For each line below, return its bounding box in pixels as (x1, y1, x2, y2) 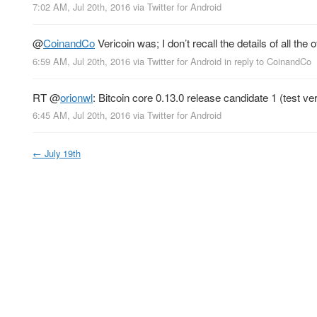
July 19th (45, 146, 81, 160)
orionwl (60, 89, 93, 105)
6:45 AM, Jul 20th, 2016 (33, 108, 130, 122)
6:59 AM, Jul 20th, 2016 (33, 54, 130, 68)
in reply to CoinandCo (224, 54, 311, 68)
